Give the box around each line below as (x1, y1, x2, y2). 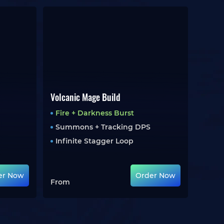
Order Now (135, 171, 175, 180)
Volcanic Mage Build (50, 90, 120, 103)
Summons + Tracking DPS (55, 122, 150, 131)
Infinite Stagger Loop (55, 136, 133, 145)
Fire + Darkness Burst (55, 108, 134, 117)
